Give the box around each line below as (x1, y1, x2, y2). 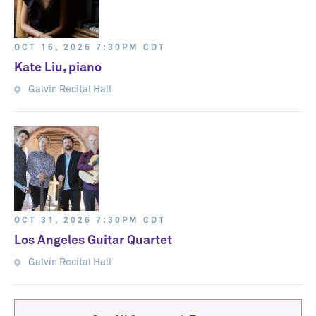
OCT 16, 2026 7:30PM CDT (14, 44, 166, 52)
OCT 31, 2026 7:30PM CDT (14, 217, 166, 225)
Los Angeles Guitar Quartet (14, 234, 172, 247)
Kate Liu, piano (14, 61, 102, 74)
